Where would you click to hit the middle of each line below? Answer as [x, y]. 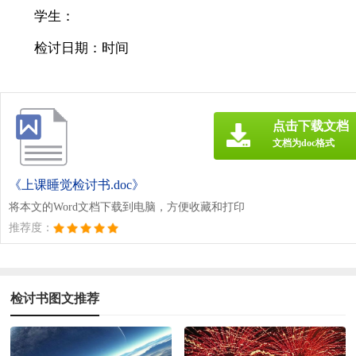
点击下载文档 [311, 126]
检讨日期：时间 [81, 48]
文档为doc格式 [304, 143]
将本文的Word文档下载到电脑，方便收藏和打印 [127, 207]
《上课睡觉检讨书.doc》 [77, 184]
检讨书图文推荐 [55, 298]
